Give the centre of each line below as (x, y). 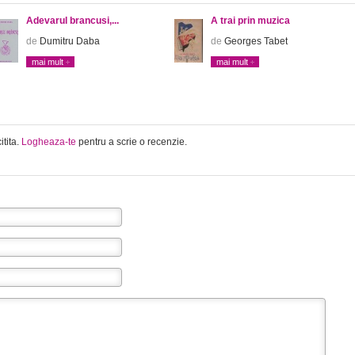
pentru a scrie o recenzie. (132, 142)
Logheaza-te (49, 142)
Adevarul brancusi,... (73, 21)
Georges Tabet (255, 42)
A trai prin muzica (250, 21)
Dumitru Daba (69, 42)
